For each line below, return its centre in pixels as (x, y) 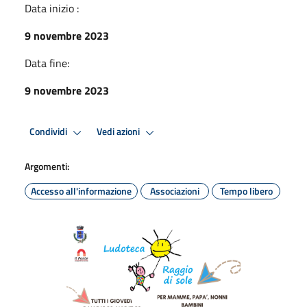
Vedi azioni (119, 132)
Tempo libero (246, 191)
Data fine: (47, 63)
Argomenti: (47, 166)
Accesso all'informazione (81, 191)
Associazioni (175, 191)
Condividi (49, 132)
